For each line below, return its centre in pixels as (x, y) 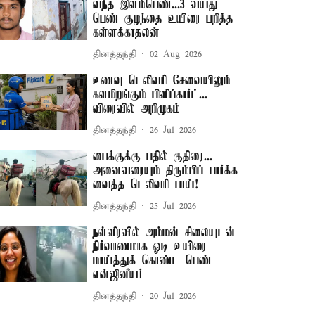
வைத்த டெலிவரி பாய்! (146, 185)
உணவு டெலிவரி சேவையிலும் (162, 81)
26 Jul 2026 (173, 130)
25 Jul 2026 (173, 206)
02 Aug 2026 (176, 54)
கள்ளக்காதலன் (127, 33)
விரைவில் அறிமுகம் (137, 109)
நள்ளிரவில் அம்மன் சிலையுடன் (165, 233)
